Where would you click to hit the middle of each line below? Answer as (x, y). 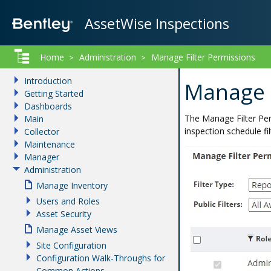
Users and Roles (68, 201)
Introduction (48, 81)
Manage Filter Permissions (203, 57)
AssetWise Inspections (157, 23)
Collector (42, 132)
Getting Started (54, 93)
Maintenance (50, 144)
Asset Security (64, 214)
